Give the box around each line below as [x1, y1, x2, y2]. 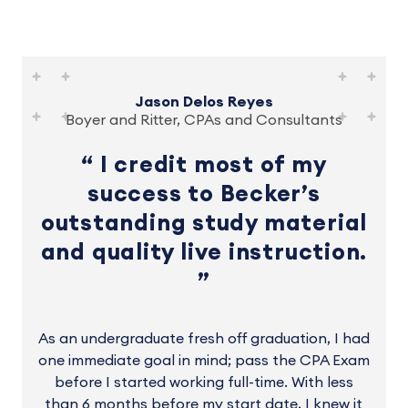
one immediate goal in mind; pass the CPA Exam [37, 353, 370, 368]
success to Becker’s [87, 183, 321, 206]
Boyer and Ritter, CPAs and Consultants [65, 113, 342, 127]
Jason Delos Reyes [134, 95, 273, 109]
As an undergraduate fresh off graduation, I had [37, 331, 370, 346]
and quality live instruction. [40, 241, 368, 264]
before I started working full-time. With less [54, 375, 353, 390]
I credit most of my [94, 154, 327, 177]
